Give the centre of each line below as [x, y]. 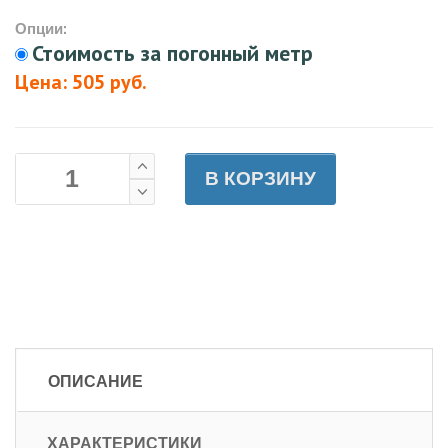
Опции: [41, 28]
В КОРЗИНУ [270, 179]
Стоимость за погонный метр [172, 52]
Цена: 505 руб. [81, 81]
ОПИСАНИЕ [95, 380]
